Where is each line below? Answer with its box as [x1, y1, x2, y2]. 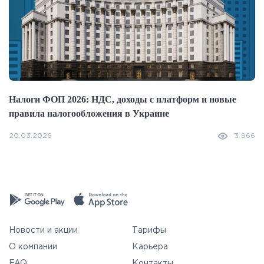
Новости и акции [9, 227, 78, 235]
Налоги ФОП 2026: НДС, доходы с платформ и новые [9, 94, 236, 105]
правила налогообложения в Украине [9, 108, 169, 119]
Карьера [132, 243, 168, 251]
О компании [9, 243, 57, 251]
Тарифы [132, 227, 166, 235]
